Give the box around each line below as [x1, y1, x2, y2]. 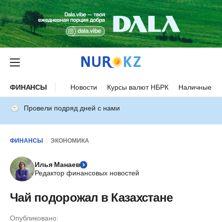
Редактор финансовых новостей [35, 169, 139, 177]
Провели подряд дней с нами [24, 104, 120, 112]
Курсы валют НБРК [107, 83, 169, 91]
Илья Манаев [35, 161, 80, 168]
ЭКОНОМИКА [51, 137, 89, 144]
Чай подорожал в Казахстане [10, 191, 173, 204]
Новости [70, 83, 98, 91]
